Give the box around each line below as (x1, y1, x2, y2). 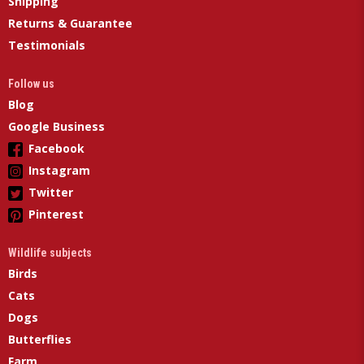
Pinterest (28, 206, 84, 222)
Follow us (8, 76, 54, 90)
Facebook (28, 140, 84, 156)
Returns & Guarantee (8, 15, 132, 31)
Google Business (8, 118, 105, 134)
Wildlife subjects (8, 245, 92, 259)
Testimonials (8, 37, 85, 53)
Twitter (28, 184, 73, 200)
